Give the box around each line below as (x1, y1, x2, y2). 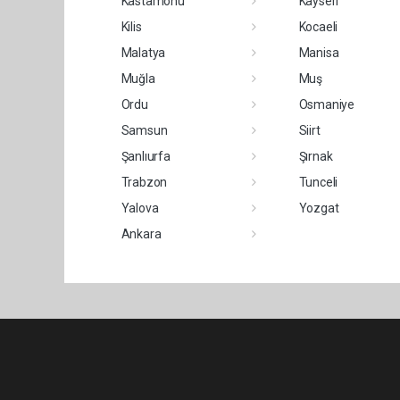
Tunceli (298, 175, 338, 189)
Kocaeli (298, 20, 338, 34)
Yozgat (298, 201, 339, 215)
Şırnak (298, 149, 333, 163)
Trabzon (121, 175, 168, 189)
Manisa (298, 46, 339, 60)
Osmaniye (298, 97, 354, 112)
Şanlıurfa (121, 149, 171, 163)
